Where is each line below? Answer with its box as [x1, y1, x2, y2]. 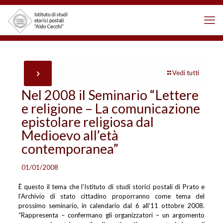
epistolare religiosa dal [21, 113, 154, 130]
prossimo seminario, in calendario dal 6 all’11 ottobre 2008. [18, 202, 205, 210]
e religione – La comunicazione [21, 100, 200, 116]
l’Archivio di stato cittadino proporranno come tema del [18, 192, 205, 200]
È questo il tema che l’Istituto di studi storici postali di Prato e [18, 183, 205, 191]
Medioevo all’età [21, 127, 118, 143]
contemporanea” [21, 140, 118, 157]
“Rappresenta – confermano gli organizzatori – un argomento [18, 211, 205, 219]
